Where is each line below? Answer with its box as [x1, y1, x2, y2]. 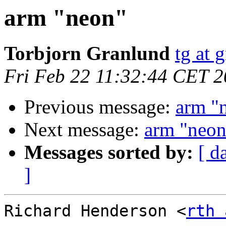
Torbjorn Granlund [4, 42, 170, 65]
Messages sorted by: [24, 141, 193, 163]
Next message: [24, 119, 144, 141]
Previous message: [24, 96, 176, 118]
